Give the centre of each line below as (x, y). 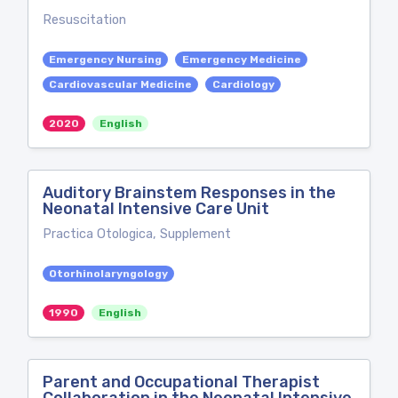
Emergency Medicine (241, 60)
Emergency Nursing (106, 60)
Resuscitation (84, 20)
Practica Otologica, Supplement (137, 234)
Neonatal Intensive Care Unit (156, 209)
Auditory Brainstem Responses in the (189, 193)
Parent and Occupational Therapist (181, 382)
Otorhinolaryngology (109, 274)
